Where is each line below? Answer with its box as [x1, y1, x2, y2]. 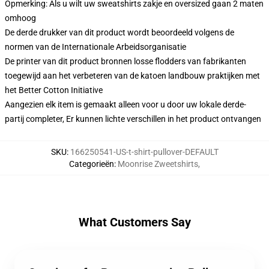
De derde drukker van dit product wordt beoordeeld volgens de [5, 28, 234, 37]
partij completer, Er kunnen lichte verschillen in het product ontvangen [5, 114, 261, 124]
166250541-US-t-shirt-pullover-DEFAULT [70, 147, 219, 157]
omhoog [5, 13, 36, 23]
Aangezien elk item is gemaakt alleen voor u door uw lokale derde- [5, 100, 246, 109]
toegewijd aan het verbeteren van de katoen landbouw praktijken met [5, 71, 260, 80]
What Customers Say [78, 215, 191, 229]
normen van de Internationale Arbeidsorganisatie [5, 42, 186, 52]
